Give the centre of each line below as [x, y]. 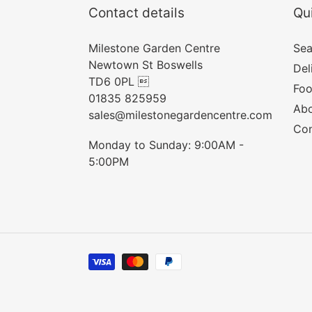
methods [111, 277]
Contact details [136, 13]
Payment [111, 260]
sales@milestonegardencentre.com [180, 115]
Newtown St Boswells [146, 64]
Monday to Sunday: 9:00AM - [166, 145]
